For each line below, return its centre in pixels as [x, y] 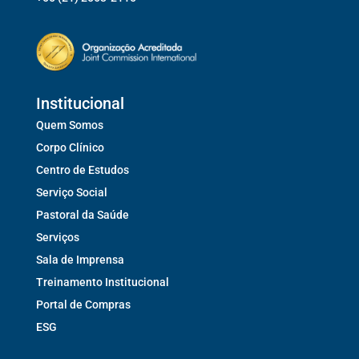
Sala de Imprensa [80, 259]
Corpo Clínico [70, 147]
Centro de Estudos [82, 169]
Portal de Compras [83, 304]
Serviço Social [71, 192]
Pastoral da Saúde [82, 214]
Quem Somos [69, 125]
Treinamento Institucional [102, 282]
